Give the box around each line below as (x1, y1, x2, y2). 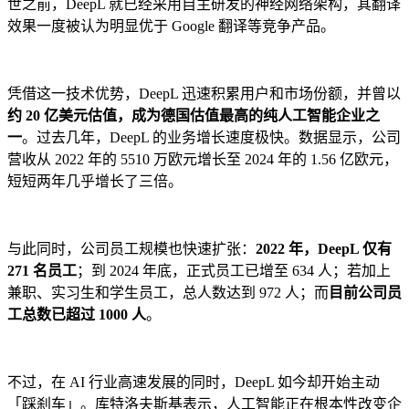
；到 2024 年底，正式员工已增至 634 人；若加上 (77, 263, 391, 279)
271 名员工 (7, 263, 77, 279)
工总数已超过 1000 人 (7, 307, 146, 323)
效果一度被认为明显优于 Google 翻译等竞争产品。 (7, 18, 335, 35)
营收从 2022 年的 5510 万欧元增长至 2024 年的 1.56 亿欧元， (7, 152, 398, 168)
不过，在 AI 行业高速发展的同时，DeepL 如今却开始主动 (7, 374, 380, 391)
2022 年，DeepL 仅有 (256, 241, 392, 257)
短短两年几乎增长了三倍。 (7, 173, 183, 190)
